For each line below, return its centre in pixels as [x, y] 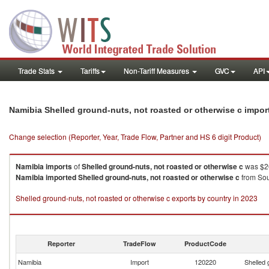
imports [59, 166]
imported [61, 177]
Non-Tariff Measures [157, 71]
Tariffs [90, 71]
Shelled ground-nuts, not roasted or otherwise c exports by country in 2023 [137, 198]
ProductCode [205, 243]
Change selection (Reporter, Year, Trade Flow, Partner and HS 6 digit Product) [135, 137]
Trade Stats [37, 71]
